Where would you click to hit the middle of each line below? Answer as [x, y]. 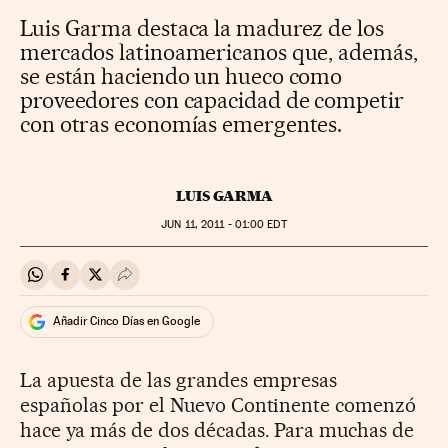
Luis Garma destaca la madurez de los [202, 27]
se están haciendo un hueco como [181, 75]
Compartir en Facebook [145, 283]
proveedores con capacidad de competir [212, 99]
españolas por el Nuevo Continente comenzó [218, 404]
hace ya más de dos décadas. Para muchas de [217, 429]
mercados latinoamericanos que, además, [219, 51]
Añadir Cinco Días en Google [126, 321]
